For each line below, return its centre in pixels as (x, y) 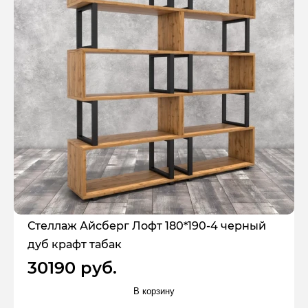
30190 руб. (72, 267)
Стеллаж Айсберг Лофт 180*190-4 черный (147, 225)
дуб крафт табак (75, 244)
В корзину (154, 291)
